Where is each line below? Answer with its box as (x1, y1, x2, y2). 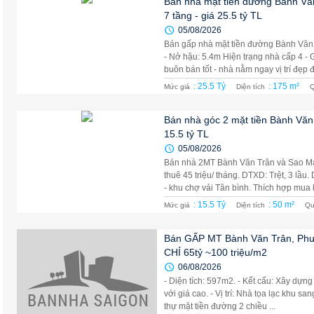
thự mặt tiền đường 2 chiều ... (164, 301, 275, 311)
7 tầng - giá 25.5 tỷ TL (164, 10, 262, 21)
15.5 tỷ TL (164, 128, 209, 139)
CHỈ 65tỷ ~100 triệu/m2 (164, 247, 267, 258)
